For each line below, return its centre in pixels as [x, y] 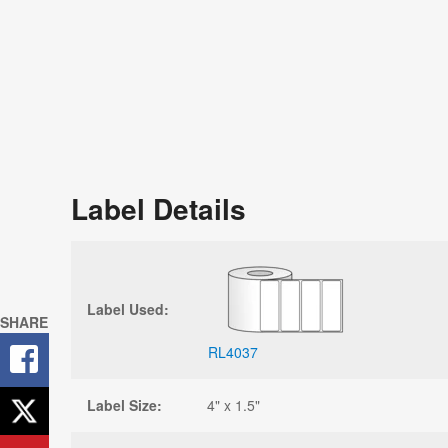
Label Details [158, 208]
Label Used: [128, 308]
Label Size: [124, 404]
